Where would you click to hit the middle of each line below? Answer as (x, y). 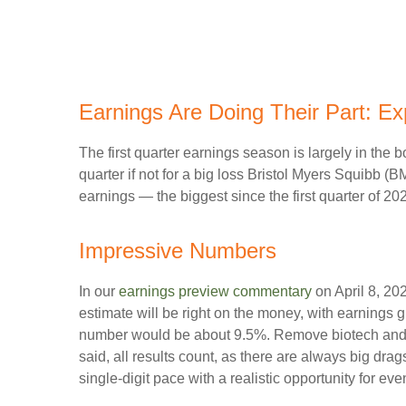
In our (99, 291)
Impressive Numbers (178, 251)
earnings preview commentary (215, 291)
